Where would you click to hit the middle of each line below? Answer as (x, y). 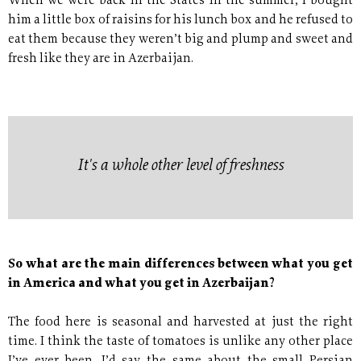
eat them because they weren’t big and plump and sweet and (180, 40)
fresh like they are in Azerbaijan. (101, 60)
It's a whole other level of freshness (180, 167)
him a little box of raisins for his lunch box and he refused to (180, 21)
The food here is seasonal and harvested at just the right (180, 323)
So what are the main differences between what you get (180, 265)
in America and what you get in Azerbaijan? (141, 284)
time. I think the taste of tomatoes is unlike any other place (180, 342)
